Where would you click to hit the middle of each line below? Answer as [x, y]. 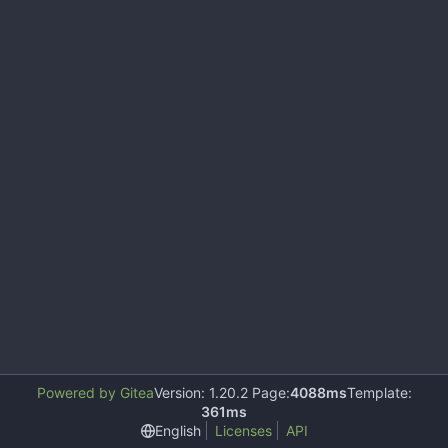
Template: [379, 392]
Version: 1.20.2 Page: [221, 392]
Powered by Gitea [95, 392]
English [177, 430]
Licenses [243, 430]
